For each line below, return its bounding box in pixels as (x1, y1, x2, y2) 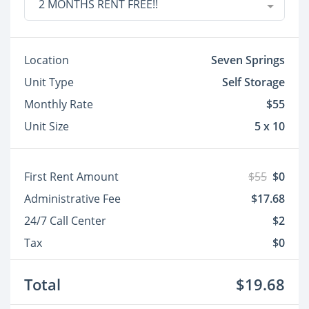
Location (24, 52, 69, 68)
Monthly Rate (24, 97, 93, 112)
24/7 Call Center (24, 213, 106, 228)
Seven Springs (211, 52, 285, 68)
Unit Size (24, 119, 69, 134)
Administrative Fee (24, 191, 121, 206)
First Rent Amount (24, 169, 119, 184)
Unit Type (24, 74, 74, 90)
